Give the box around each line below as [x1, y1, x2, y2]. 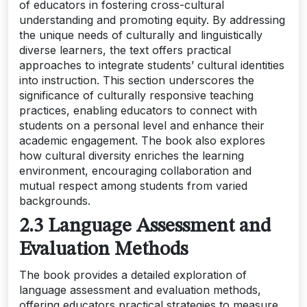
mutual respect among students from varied [19, 179, 247, 193]
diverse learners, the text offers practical [19, 43, 231, 58]
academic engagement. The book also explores [19, 134, 265, 148]
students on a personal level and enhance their [19, 119, 265, 133]
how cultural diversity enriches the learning [19, 149, 244, 163]
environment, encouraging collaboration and [19, 164, 251, 178]
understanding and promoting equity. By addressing [19, 13, 285, 27]
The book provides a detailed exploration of [19, 268, 247, 282]
